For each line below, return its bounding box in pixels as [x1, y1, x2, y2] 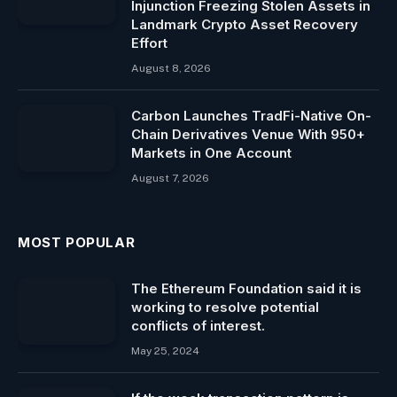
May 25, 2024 [131, 345, 199, 357]
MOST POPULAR [18, 234, 136, 251]
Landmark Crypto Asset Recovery [131, 16, 358, 33]
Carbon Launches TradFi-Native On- [131, 107, 371, 124]
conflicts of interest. [131, 317, 265, 334]
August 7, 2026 [131, 172, 209, 184]
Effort [131, 35, 167, 51]
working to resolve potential [131, 299, 319, 315]
